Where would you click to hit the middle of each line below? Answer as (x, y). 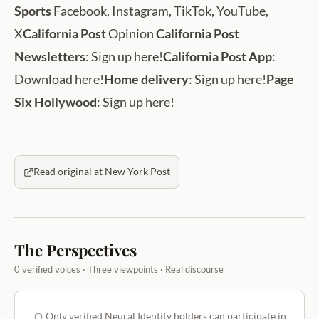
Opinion (132, 34)
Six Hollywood (56, 102)
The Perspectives (75, 250)
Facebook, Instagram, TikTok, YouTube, (160, 11)
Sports (33, 11)
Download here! (59, 79)
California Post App (218, 57)
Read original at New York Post (102, 172)
